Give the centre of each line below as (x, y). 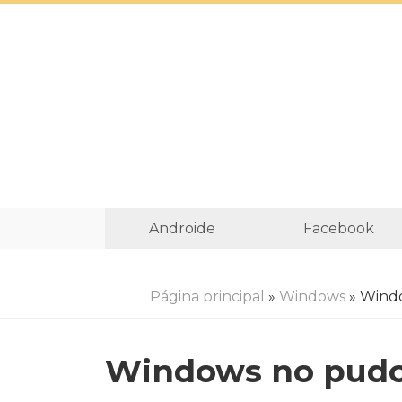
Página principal (207, 297)
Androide (182, 228)
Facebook (338, 228)
